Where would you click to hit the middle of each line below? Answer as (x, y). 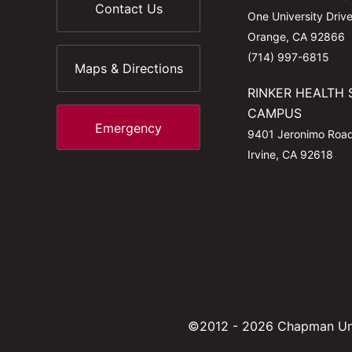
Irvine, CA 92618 (290, 154)
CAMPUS (274, 113)
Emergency (129, 128)
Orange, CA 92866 (296, 37)
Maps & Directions (128, 68)
